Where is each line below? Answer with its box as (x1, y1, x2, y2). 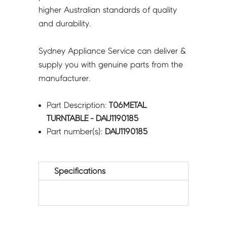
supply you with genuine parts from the (39, 60, 183, 69)
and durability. (39, 19, 91, 28)
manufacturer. (39, 74, 91, 83)
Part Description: (47, 101, 109, 110)
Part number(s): (47, 127, 105, 136)
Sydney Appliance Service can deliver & (39, 47, 187, 56)
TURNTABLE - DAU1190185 (47, 114, 139, 123)
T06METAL (109, 101, 147, 110)
